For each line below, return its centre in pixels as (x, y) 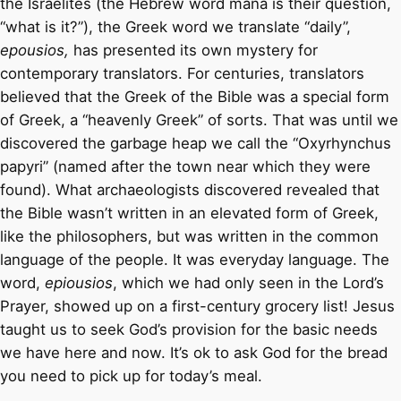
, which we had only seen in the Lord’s (248, 283)
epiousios (79, 283)
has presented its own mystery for (193, 51)
